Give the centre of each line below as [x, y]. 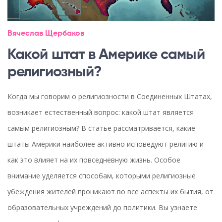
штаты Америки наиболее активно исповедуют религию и [106, 144]
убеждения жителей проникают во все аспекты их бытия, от [111, 191]
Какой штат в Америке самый [106, 55]
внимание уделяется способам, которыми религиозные [102, 175]
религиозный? [55, 72]
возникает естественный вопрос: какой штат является [101, 112]
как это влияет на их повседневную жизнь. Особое [94, 160]
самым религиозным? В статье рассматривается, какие [101, 128]
